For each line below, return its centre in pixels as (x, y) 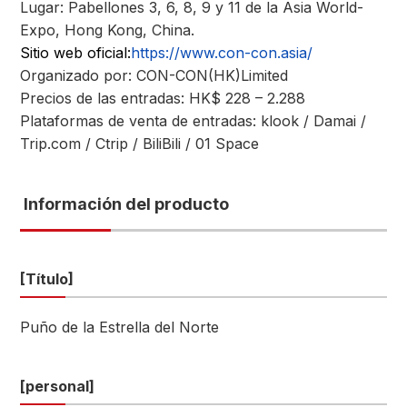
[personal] (57, 386)
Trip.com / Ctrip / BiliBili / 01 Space (139, 144)
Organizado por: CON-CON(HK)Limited (154, 75)
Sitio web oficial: (75, 53)
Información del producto (126, 204)
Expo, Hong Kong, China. (107, 30)
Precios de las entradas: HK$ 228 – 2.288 (163, 98)
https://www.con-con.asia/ (224, 53)
